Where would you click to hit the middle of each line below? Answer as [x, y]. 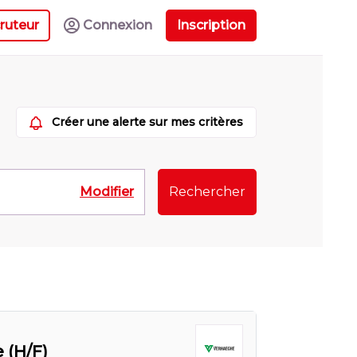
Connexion [118, 25]
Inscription [211, 25]
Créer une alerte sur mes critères [147, 122]
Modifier [107, 192]
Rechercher [207, 192]
